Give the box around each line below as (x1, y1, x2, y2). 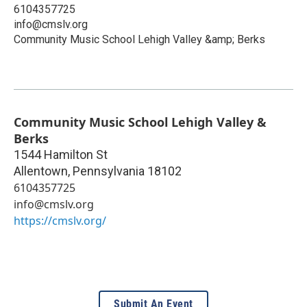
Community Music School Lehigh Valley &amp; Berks (14, 32, 265, 46)
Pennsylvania (73, 163, 145, 178)
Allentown (14, 163, 68, 178)
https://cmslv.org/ (14, 212, 106, 228)
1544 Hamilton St (14, 147, 108, 162)
